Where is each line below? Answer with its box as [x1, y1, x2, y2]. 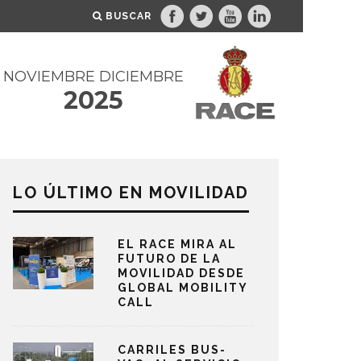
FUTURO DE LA [118, 252, 221, 265]
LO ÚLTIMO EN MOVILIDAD [13, 183, 249, 202]
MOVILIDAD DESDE [118, 267, 245, 280]
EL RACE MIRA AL [118, 238, 237, 251]
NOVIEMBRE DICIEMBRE [3, 68, 184, 85]
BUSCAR [106, 10, 151, 22]
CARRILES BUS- [118, 343, 226, 356]
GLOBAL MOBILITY [118, 281, 247, 294]
